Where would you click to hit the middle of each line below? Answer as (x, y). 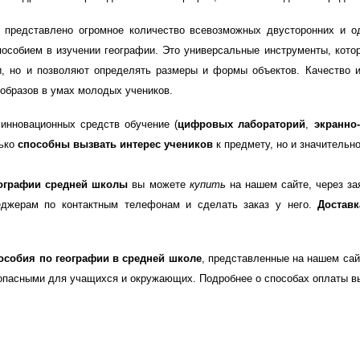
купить (209, 184)
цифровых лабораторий (242, 124)
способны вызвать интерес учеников (115, 144)
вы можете (159, 184)
